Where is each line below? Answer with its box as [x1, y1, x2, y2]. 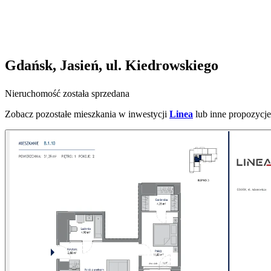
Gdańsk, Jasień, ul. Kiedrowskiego [5, 57, 218, 74]
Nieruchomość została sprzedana [5, 88, 129, 99]
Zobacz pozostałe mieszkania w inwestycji [5, 109, 167, 120]
